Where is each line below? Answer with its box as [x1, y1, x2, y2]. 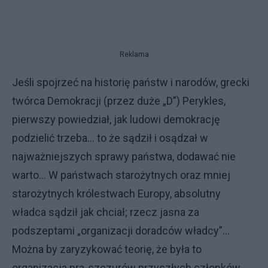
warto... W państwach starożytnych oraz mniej [12, 168, 230, 181]
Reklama [119, 50, 149, 59]
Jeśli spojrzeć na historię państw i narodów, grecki [12, 75, 249, 89]
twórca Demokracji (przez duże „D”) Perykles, [12, 94, 226, 107]
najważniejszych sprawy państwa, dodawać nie [12, 150, 236, 163]
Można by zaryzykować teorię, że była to [12, 242, 202, 255]
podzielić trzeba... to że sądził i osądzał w [12, 131, 208, 144]
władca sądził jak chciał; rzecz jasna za [12, 205, 199, 218]
